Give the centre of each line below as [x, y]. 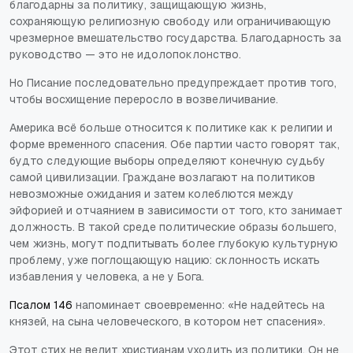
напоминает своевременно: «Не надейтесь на [199, 305]
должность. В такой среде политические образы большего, [173, 227]
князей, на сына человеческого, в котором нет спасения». [167, 321]
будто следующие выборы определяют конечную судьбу [167, 160]
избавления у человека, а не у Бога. [107, 276]
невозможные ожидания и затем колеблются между [152, 193]
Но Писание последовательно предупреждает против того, [173, 82]
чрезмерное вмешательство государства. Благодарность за [175, 37]
